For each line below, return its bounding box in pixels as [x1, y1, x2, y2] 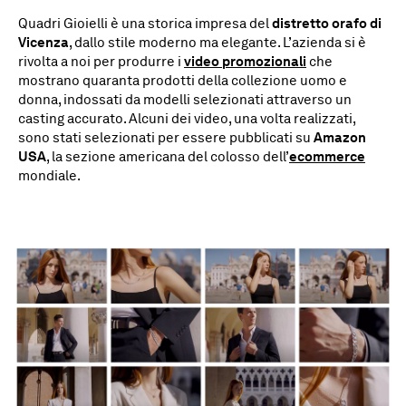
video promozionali [184, 53, 306, 70]
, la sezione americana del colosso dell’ [46, 149, 289, 165]
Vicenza [18, 34, 69, 51]
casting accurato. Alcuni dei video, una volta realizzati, [18, 111, 355, 127]
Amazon [314, 130, 366, 146]
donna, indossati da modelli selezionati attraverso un [18, 92, 352, 108]
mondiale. [18, 168, 81, 184]
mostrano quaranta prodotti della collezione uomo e [18, 72, 347, 89]
